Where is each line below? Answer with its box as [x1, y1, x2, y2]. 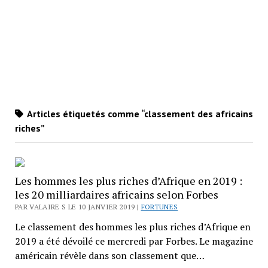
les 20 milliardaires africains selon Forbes [14, 187, 218, 202]
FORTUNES [141, 202, 178, 211]
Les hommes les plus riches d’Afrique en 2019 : [14, 173, 242, 188]
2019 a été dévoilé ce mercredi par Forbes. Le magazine [14, 234, 253, 248]
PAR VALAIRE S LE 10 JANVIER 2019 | [14, 202, 141, 211]
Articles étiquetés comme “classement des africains [25, 107, 253, 120]
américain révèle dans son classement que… [14, 248, 205, 262]
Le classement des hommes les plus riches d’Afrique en [14, 220, 251, 233]
